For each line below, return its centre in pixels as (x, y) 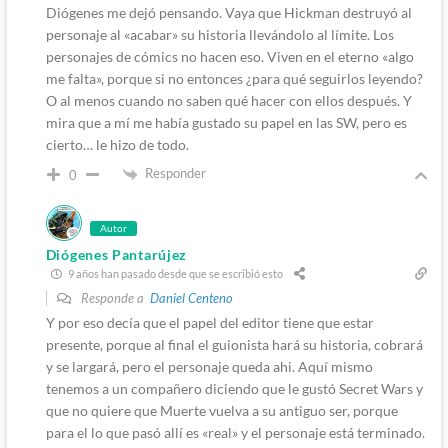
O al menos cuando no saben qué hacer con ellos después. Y (228, 101)
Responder (175, 173)
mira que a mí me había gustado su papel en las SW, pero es (226, 123)
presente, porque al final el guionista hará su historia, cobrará (234, 344)
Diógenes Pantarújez (116, 254)
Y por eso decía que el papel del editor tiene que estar (209, 322)
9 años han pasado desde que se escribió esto (174, 274)
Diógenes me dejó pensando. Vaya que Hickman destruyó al (228, 13)
